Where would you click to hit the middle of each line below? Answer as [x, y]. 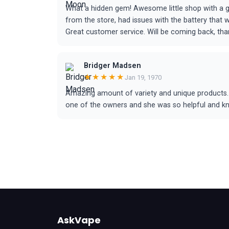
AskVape [79, 220]
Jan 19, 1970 [143, 77]
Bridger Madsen [112, 66]
